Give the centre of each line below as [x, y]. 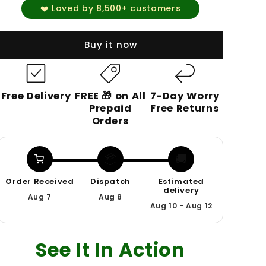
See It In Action [110, 249]
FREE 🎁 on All [110, 96]
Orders [110, 121]
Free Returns [185, 108]
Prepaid [110, 108]
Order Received [39, 181]
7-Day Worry [185, 96]
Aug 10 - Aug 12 [181, 205]
